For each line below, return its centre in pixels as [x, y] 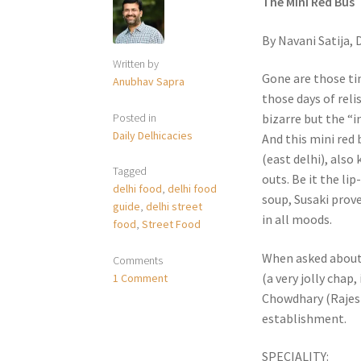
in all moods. [297, 220]
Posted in [135, 117]
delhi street [174, 207]
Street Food [172, 224]
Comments [138, 260]
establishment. [305, 318]
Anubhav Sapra [149, 81]
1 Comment [141, 278]
